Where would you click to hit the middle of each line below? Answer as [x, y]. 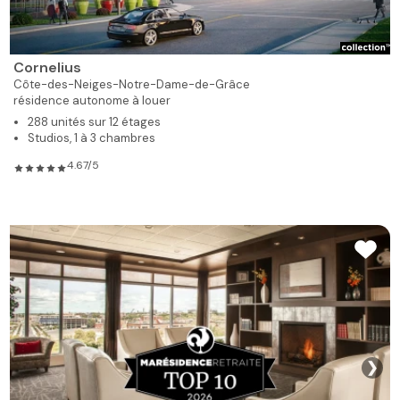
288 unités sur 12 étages [96, 122]
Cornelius [48, 67]
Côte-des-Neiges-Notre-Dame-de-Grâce [132, 84]
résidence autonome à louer [92, 100]
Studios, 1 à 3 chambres [93, 138]
